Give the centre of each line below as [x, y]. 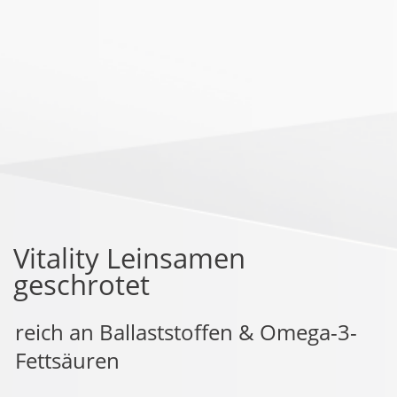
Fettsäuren [67, 360]
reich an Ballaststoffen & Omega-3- [186, 331]
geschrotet [82, 284]
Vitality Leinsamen [129, 258]
